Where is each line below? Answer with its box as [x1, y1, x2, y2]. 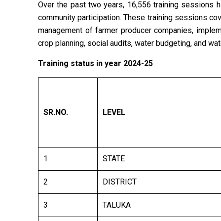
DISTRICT [103, 177, 137, 187]
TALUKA [103, 200, 131, 210]
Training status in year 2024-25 [38, 59, 153, 69]
